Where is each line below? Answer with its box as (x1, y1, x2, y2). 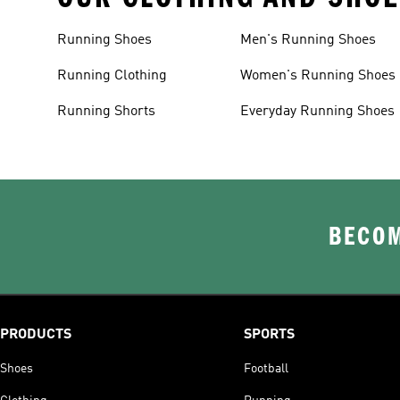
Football (243, 362, 288, 375)
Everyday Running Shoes (240, 104, 396, 119)
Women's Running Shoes (240, 69, 396, 83)
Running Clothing (57, 69, 167, 83)
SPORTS (243, 328, 295, 342)
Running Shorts (57, 104, 155, 119)
